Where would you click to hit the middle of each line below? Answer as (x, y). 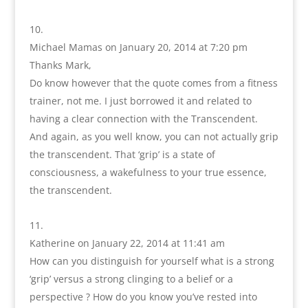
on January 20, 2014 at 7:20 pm (176, 47)
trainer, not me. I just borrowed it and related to (140, 100)
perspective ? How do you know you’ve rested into (143, 296)
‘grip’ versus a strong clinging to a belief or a (131, 278)
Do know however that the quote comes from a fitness (153, 82)
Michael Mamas (66, 47)
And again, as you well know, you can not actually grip (154, 136)
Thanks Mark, (60, 65)
